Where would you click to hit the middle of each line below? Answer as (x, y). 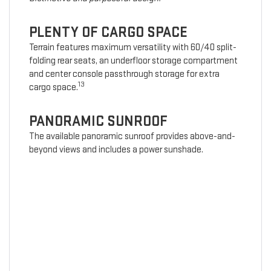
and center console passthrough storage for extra (124, 74)
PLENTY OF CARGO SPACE (108, 33)
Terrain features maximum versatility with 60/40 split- (132, 48)
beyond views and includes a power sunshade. (116, 150)
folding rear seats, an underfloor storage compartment (133, 61)
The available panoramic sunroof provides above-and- (132, 137)
